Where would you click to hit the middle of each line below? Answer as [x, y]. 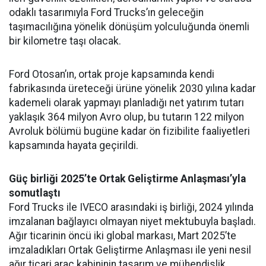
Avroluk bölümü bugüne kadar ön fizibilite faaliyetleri [129, 131]
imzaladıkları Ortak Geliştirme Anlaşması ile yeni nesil [130, 250]
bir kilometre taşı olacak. [65, 41]
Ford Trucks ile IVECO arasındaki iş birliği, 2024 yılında [131, 207]
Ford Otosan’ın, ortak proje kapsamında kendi [112, 74]
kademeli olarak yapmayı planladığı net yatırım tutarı [126, 102]
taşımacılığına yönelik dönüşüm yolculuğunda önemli [129, 26]
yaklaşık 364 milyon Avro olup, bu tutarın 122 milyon [126, 117]
